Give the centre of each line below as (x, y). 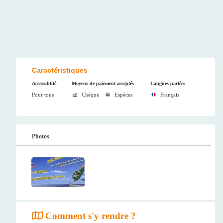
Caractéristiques (60, 70)
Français (169, 95)
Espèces (123, 95)
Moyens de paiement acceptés (103, 84)
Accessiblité (44, 84)
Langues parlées (167, 84)
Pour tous (43, 95)
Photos (41, 136)
